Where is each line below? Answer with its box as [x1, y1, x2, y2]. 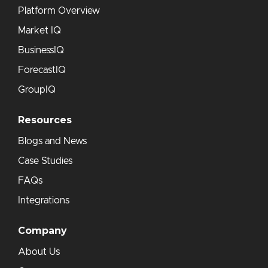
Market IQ [18, 26, 61, 36]
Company [18, 225, 67, 237]
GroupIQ [18, 85, 56, 95]
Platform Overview [18, 6, 100, 16]
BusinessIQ [18, 45, 64, 56]
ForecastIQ [18, 65, 66, 75]
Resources [18, 114, 72, 126]
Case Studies [18, 156, 72, 166]
